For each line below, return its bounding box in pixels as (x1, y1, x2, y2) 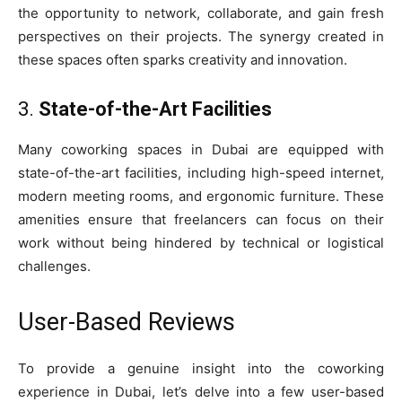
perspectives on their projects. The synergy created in (18, 27, 384, 45)
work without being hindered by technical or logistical (18, 233, 384, 251)
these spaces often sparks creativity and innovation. (18, 50, 347, 68)
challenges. (18, 257, 91, 275)
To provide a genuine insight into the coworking (18, 359, 384, 377)
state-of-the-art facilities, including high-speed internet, (18, 163, 384, 181)
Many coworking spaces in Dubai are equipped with (18, 140, 384, 158)
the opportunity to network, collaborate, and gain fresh (18, 4, 384, 22)
